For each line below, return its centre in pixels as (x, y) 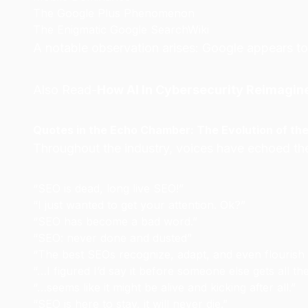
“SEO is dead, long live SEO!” (108, 188)
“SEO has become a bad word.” (115, 221)
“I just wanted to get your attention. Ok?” (139, 205)
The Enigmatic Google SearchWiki (121, 30)
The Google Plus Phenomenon (114, 13)
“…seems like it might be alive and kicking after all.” (164, 287)
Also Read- (65, 90)
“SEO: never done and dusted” (112, 238)
